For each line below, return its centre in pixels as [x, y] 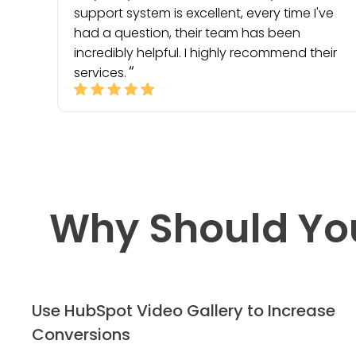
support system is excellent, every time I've [204, 13]
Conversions [81, 335]
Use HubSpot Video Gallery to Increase [184, 311]
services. [100, 73]
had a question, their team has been [187, 33]
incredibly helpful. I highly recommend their [205, 53]
